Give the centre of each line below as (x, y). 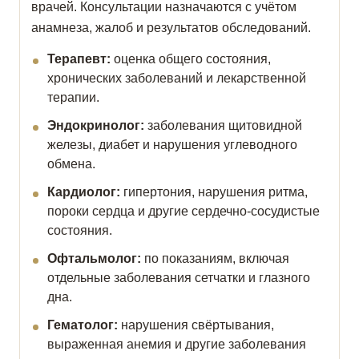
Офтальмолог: (94, 259)
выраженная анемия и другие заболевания (177, 345)
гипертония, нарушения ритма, (214, 192)
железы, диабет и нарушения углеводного (172, 145)
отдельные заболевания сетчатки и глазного (179, 278)
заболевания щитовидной (223, 126)
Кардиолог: (84, 192)
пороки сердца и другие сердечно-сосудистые (184, 212)
